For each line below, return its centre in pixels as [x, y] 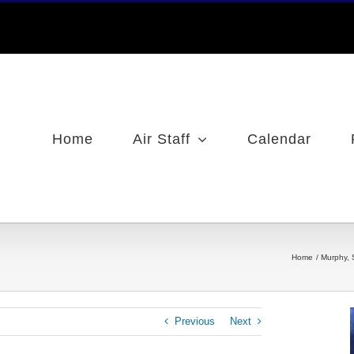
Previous [195, 321]
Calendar [279, 139]
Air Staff [162, 139]
